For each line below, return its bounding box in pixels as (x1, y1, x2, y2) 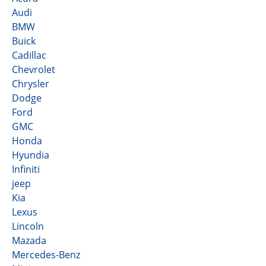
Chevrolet (12, 63, 55, 76)
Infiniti (12, 163, 40, 176)
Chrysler (12, 77, 49, 90)
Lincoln (12, 220, 44, 233)
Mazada (12, 234, 46, 247)
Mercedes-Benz (12, 248, 80, 261)
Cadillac (12, 49, 46, 62)
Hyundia (12, 148, 49, 161)
